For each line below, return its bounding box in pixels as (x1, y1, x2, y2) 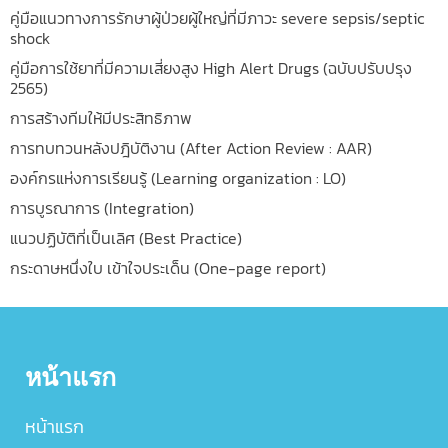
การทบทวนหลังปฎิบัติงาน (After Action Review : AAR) (10, 135, 372, 160)
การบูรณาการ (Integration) (10, 195, 194, 220)
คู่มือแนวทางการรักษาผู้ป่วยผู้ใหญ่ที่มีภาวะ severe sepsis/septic (10, 5, 424, 30)
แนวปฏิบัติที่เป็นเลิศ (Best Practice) (10, 225, 242, 250)
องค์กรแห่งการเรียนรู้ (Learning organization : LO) (10, 165, 346, 190)
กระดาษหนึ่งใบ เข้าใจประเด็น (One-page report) (10, 255, 326, 280)
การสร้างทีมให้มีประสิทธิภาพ (10, 105, 192, 130)
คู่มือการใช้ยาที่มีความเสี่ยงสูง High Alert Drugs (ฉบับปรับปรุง (10, 55, 412, 80)
